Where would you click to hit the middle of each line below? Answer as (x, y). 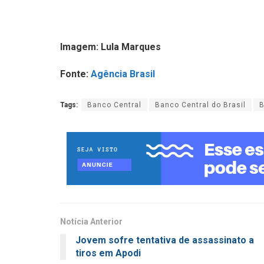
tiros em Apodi (108, 253)
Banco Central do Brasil (200, 105)
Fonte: (75, 74)
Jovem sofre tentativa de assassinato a (165, 240)
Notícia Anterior (91, 222)
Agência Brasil (124, 74)
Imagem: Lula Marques (110, 47)
